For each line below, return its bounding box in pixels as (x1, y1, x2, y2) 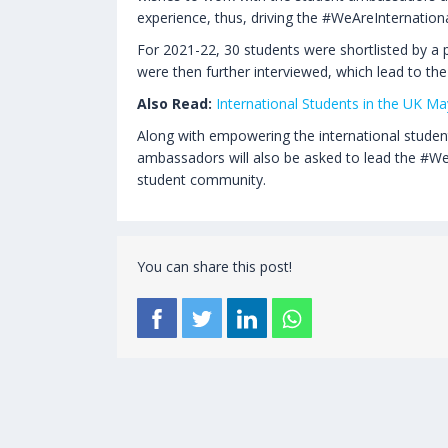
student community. (137, 169, 266, 189)
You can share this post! (137, 256, 292, 276)
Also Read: (137, 93, 212, 113)
